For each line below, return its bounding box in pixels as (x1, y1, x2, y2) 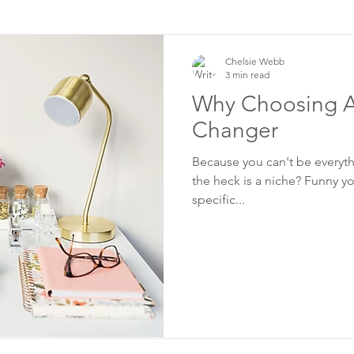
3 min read (225, 69, 269, 81)
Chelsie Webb (225, 55, 284, 67)
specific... (192, 192, 245, 207)
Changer (192, 117, 278, 143)
